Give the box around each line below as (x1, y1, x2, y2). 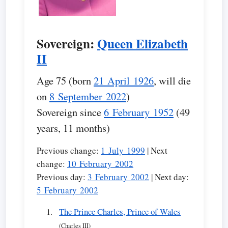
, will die (154, 73, 191, 88)
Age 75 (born (37, 73, 94, 88)
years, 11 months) (37, 121, 110, 135)
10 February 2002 (67, 158, 133, 169)
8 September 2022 (49, 89, 126, 103)
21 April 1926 (94, 73, 154, 88)
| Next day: (149, 171, 189, 183)
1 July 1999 (101, 145, 145, 156)
